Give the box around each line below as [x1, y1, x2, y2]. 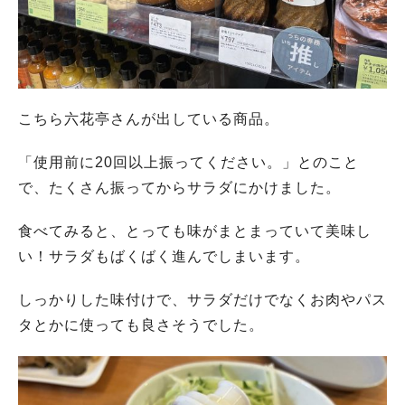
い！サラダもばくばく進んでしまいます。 [18, 249, 310, 264]
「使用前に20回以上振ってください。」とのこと [18, 155, 359, 170]
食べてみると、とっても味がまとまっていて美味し [18, 223, 372, 239]
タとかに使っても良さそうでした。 [18, 317, 264, 333]
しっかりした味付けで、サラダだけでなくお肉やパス [18, 292, 387, 307]
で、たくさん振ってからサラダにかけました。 [18, 180, 341, 195]
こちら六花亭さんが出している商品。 [18, 111, 279, 127]
